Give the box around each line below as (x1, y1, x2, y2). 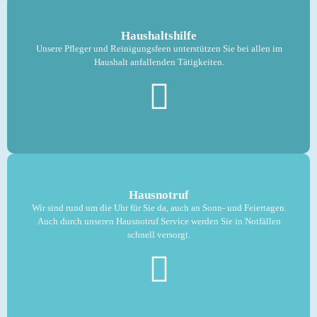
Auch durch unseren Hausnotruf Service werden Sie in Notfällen (37, 216, 281, 226)
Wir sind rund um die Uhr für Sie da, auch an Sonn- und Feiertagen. (31, 202, 287, 213)
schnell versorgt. (127, 229, 190, 240)
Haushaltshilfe (121, 29, 197, 42)
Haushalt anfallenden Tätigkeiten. (93, 57, 224, 67)
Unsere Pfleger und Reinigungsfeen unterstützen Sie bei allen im (35, 43, 282, 54)
